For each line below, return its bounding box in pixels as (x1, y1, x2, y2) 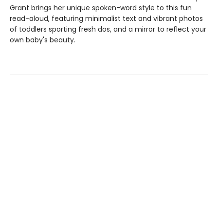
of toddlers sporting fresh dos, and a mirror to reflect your (10, 24, 206, 34)
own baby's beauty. (10, 35, 75, 45)
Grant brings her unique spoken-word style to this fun (10, 3, 192, 13)
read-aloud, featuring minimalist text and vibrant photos (10, 14, 203, 23)
